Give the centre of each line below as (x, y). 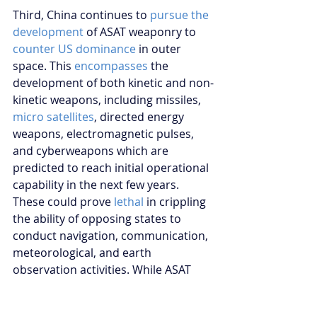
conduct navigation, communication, (112, 235)
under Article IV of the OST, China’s (106, 303)
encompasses (111, 65)
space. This (44, 65)
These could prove (63, 201)
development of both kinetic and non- (113, 82)
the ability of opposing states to (98, 218)
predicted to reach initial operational (112, 167)
